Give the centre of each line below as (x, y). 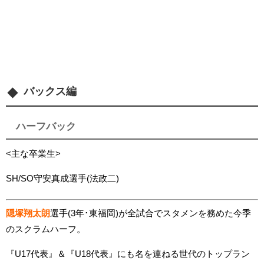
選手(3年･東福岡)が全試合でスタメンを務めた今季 (151, 213)
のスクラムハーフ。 (46, 229)
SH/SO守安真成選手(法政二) (62, 178)
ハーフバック (46, 126)
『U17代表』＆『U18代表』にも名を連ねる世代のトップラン (128, 253)
